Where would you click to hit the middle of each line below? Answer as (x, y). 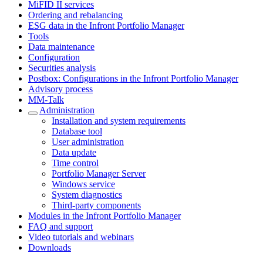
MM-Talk (46, 100)
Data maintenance (61, 47)
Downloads (50, 247)
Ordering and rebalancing (75, 15)
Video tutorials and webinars (81, 237)
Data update (74, 152)
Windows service (83, 184)
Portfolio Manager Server (99, 173)
